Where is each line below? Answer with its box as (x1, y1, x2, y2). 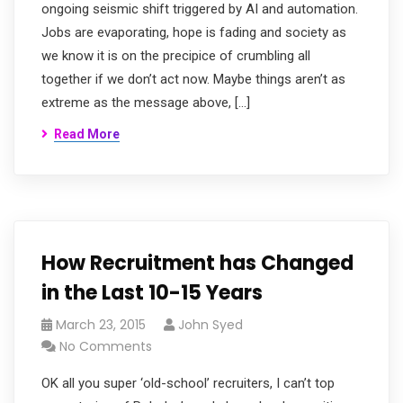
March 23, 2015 (56, 316, 146, 334)
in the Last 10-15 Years (41, 279, 263, 307)
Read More (54, 127, 120, 141)
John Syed (178, 316, 243, 334)
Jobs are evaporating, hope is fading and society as (41, 24, 346, 40)
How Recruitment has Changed (41, 249, 354, 277)
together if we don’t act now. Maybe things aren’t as (41, 71, 345, 87)
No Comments (59, 337, 152, 355)
